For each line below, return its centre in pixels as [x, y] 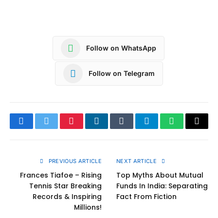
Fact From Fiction [146, 196]
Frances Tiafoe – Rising [61, 175]
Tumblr [134, 128]
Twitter [58, 128]
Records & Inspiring [67, 196]
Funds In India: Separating [162, 186]
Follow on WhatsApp [121, 48]
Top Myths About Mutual [160, 175]
